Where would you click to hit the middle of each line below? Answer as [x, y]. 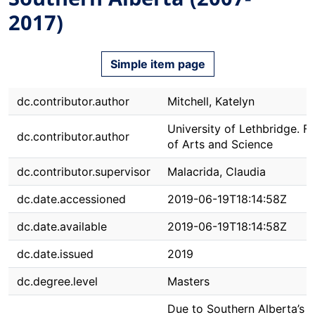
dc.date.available [62, 226]
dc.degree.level [57, 281]
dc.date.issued [55, 254]
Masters [188, 281]
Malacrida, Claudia [217, 172]
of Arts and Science [220, 144]
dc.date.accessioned [71, 199]
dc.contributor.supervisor [84, 172]
